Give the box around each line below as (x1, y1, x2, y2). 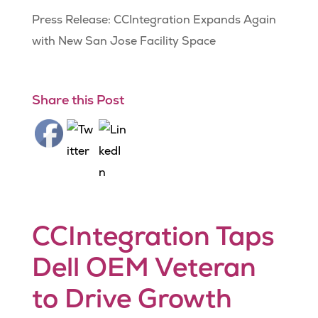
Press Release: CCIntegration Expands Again (31, 12, 276, 27)
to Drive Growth (31, 281, 232, 316)
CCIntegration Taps (31, 219, 275, 253)
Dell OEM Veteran (31, 250, 256, 285)
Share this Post (31, 92, 124, 109)
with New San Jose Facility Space (31, 33, 216, 48)
